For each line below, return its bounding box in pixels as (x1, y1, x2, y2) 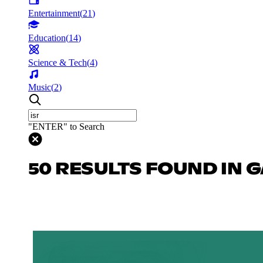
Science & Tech (28, 57, 87, 68)
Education (28, 32, 66, 43)
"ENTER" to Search (28, 121, 104, 131)
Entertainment (28, 8, 80, 18)
